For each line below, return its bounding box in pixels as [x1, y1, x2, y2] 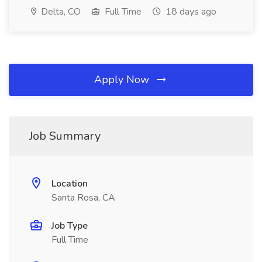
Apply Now [94, 73, 152, 87]
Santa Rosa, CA [51, 191, 115, 204]
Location [51, 177, 88, 190]
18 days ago [163, 5, 216, 18]
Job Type [51, 219, 88, 232]
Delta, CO [39, 5, 81, 18]
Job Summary [29, 128, 101, 144]
